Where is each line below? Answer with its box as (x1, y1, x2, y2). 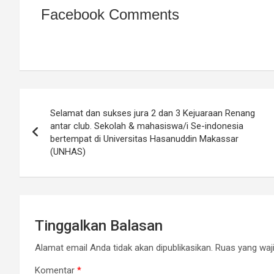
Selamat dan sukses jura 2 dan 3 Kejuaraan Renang (50, 108, 255, 119)
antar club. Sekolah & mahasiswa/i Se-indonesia (50, 120, 243, 132)
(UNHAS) (50, 146, 86, 158)
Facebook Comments (41, 6, 179, 23)
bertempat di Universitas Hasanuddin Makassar (50, 133, 239, 145)
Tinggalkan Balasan (35, 217, 163, 235)
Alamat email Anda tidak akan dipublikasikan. (35, 242, 213, 254)
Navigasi (19, 89, 94, 113)
